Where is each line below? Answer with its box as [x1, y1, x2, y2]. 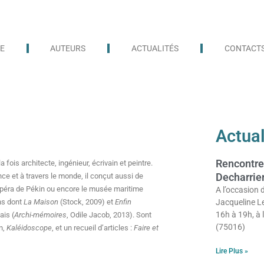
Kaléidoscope [6, 223, 52, 232]
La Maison [24, 197, 59, 206]
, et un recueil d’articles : [52, 223, 134, 232]
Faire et [134, 223, 159, 232]
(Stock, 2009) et [58, 197, 115, 206]
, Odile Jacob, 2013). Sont [67, 210, 152, 219]
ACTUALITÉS [131, 43, 179, 53]
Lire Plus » [215, 247, 248, 255]
